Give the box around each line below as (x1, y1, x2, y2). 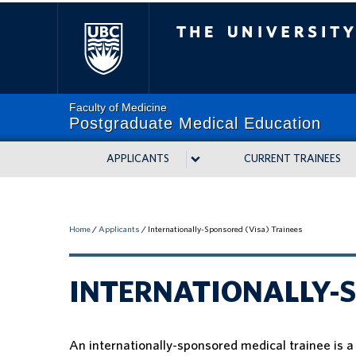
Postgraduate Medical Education (69, 114, 321, 132)
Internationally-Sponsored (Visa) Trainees (148, 225, 303, 234)
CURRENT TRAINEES (244, 153, 341, 164)
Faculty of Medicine (69, 101, 167, 114)
